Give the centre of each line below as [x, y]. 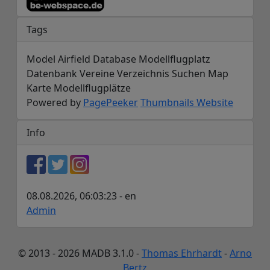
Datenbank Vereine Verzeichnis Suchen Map [127, 74]
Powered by [55, 103]
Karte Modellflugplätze [79, 88]
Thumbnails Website [187, 103]
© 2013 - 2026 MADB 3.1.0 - [80, 253]
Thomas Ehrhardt [182, 253]
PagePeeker [111, 103]
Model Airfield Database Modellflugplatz [118, 59]
